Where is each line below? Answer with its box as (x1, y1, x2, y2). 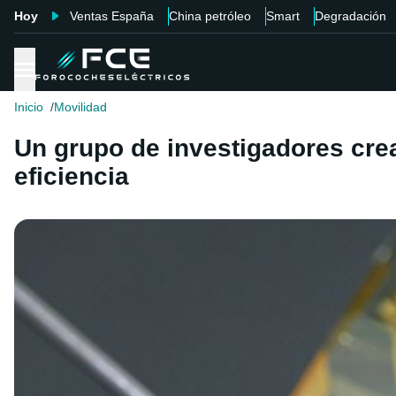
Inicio (14, 100, 43, 115)
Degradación (315, 9, 386, 23)
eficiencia (14, 163, 129, 191)
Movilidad (54, 100, 107, 115)
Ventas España (70, 9, 154, 23)
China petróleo (169, 9, 251, 23)
